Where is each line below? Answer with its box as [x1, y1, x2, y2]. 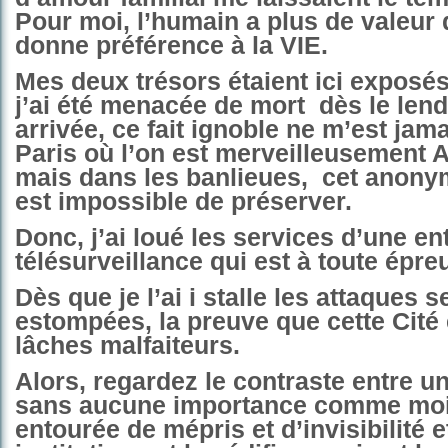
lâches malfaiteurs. [15, 332, 240, 359]
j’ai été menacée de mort [15, 92, 305, 119]
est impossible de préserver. [15, 188, 352, 215]
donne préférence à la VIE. [15, 32, 328, 59]
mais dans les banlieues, [15, 164, 308, 191]
